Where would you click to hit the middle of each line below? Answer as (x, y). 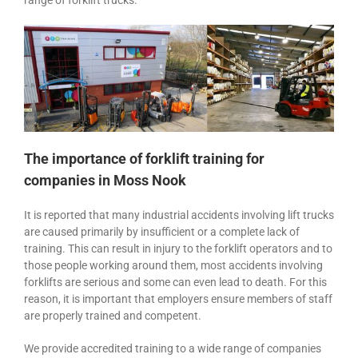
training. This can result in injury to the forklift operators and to (178, 249)
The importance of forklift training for (144, 159)
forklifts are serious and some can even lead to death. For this (175, 282)
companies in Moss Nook (105, 181)
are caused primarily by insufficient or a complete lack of (162, 232)
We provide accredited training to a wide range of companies (173, 349)
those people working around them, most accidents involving (173, 266)
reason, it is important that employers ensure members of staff (178, 299)
